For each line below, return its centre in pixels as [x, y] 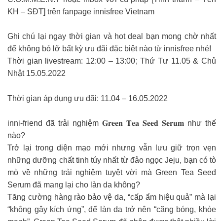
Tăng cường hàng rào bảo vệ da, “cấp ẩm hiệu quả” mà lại [112, 197]
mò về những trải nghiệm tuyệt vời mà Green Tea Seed [112, 173]
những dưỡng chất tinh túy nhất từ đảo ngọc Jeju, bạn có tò [112, 160]
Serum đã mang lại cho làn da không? [74, 185]
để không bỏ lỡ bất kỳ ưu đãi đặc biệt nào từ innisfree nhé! [109, 49]
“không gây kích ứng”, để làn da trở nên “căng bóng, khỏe [112, 210]
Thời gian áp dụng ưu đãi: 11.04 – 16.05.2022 [88, 98]
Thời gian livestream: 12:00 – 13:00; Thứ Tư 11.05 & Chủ [112, 61]
